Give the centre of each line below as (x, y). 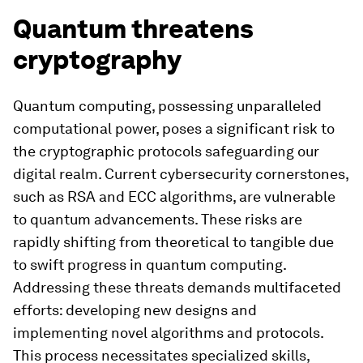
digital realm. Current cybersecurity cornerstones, (181, 174)
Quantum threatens (133, 29)
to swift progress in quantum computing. (149, 265)
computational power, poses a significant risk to (174, 128)
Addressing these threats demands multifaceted (177, 287)
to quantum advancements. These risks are (158, 219)
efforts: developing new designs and (135, 310)
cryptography (97, 60)
